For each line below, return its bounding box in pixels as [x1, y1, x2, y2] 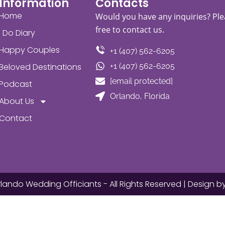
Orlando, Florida [109, 91, 170, 101]
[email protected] [109, 76, 173, 86]
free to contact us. [95, 24, 165, 35]
